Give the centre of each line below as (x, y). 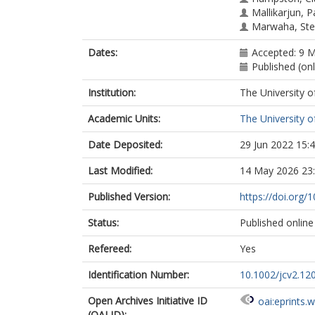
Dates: (103, 52)
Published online (277, 223)
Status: (103, 223)
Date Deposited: (125, 144)
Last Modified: (120, 171)
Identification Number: (139, 275)
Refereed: (110, 249)
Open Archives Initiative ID (148, 301)
